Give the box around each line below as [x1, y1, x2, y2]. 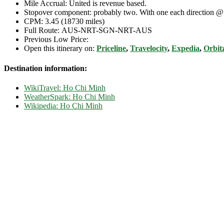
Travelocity [130, 44, 167, 53]
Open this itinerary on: [24, 44, 96, 53]
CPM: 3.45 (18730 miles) [24, 17, 104, 26]
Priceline [96, 44, 126, 53]
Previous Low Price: [24, 35, 88, 44]
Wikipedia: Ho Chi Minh [24, 101, 102, 110]
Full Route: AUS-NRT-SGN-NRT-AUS [24, 26, 152, 35]
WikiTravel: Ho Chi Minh [24, 83, 105, 92]
